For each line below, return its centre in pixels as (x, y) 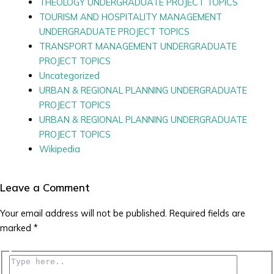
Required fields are (207, 213)
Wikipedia (59, 149)
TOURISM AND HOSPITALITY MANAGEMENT (130, 17)
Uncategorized (69, 75)
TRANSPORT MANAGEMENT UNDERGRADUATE (138, 46)
